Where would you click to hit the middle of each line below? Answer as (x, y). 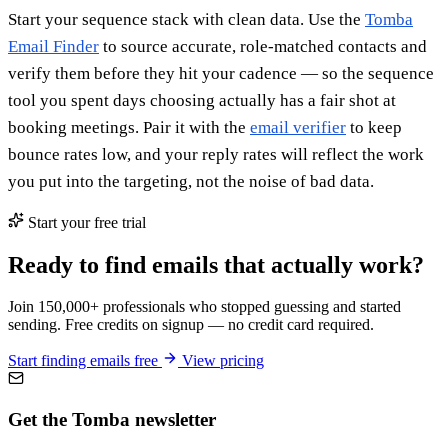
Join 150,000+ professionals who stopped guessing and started (204, 307)
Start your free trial (85, 222)
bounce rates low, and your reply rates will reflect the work (216, 154)
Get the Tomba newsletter (112, 420)
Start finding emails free (85, 361)
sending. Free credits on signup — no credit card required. (191, 325)
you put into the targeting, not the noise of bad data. (191, 181)
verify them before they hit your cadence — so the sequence (221, 73)
